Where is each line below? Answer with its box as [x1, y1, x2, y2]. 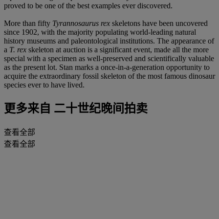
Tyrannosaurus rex [52, 19, 110, 27]
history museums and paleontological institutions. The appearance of [4, 36, 214, 45]
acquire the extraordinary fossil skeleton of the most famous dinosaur [4, 71, 215, 80]
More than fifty [4, 19, 52, 27]
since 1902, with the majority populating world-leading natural [4, 27, 196, 36]
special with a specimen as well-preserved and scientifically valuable [4, 54, 214, 63]
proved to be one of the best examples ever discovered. [4, 1, 173, 10]
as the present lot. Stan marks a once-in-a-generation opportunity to [4, 63, 210, 71]
